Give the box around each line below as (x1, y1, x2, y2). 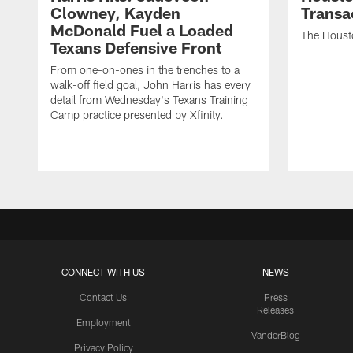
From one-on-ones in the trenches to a (50, 63, 240, 77)
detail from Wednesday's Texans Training (50, 93, 248, 107)
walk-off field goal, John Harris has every (50, 78, 251, 92)
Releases (257, 304, 295, 316)
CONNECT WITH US (61, 266, 146, 278)
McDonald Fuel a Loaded (50, 20, 233, 40)
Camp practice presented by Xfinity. (50, 108, 224, 122)
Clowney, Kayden (50, 3, 180, 23)
